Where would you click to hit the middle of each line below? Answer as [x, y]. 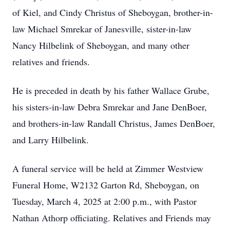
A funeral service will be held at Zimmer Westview [108, 168]
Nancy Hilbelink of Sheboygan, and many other [101, 45]
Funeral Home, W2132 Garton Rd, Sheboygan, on [106, 185]
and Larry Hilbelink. [51, 140]
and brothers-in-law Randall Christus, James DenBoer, [114, 123]
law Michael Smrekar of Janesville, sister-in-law [102, 29]
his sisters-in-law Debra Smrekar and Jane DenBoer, [110, 107]
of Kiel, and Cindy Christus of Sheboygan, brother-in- [113, 12]
